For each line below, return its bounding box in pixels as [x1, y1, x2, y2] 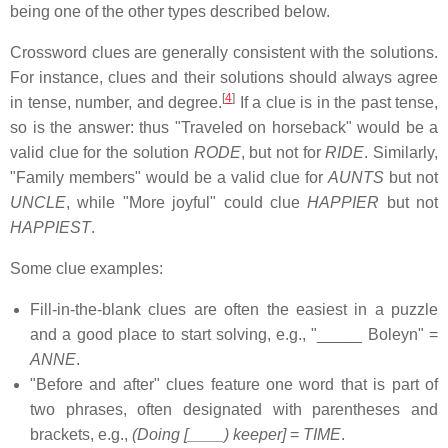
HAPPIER [307, 194, 380, 212]
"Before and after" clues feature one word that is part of [30, 376, 438, 394]
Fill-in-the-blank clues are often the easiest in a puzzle [30, 301, 438, 319]
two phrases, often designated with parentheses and [30, 401, 438, 419]
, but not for [240, 144, 326, 162]
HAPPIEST [10, 219, 91, 237]
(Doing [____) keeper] [132, 426, 286, 444]
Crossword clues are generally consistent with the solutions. [10, 44, 438, 62]
